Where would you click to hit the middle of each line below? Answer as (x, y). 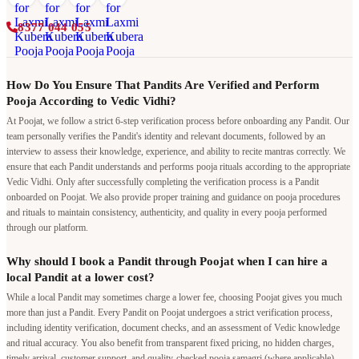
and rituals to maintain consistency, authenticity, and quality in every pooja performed (167, 213)
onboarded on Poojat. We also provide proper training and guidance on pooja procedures (173, 198)
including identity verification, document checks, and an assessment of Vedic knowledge (173, 328)
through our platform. (47, 228)
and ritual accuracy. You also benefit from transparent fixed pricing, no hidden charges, (170, 343)
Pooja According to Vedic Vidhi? (91, 101)
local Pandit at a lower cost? (81, 278)
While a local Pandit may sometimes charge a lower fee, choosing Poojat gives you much (174, 298)
